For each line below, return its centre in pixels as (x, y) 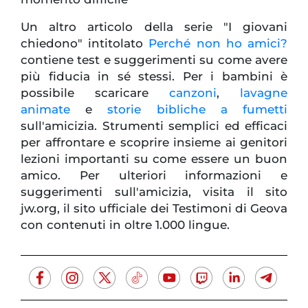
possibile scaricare (95, 93)
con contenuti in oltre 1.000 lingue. (125, 225)
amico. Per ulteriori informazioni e (154, 176)
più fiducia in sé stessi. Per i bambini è (154, 77)
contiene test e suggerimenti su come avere (154, 60)
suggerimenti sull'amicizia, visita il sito (154, 192)
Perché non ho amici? (218, 44)
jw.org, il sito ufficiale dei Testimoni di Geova (154, 209)
